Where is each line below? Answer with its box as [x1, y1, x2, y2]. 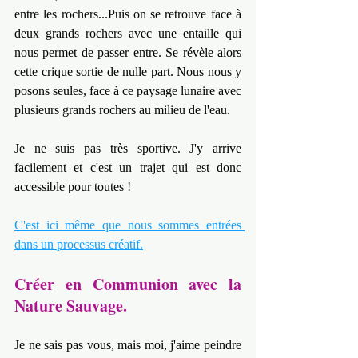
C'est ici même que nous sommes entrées [14, 218, 241, 233]
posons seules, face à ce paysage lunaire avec [14, 84, 241, 98]
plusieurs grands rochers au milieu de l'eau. [14, 103, 230, 117]
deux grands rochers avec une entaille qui [14, 26, 241, 41]
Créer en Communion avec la [14, 272, 241, 296]
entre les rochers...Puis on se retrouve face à [14, 7, 241, 22]
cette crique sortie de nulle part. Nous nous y [14, 65, 241, 79]
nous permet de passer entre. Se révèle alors [14, 46, 241, 60]
